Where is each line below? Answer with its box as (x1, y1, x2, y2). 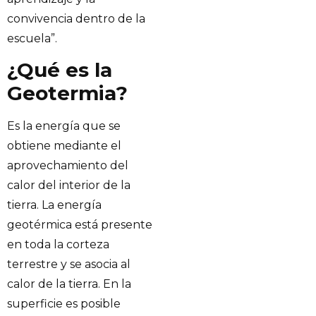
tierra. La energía (7, 198, 102, 212)
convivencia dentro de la (7, 11, 145, 25)
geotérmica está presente (7, 218, 152, 232)
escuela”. (7, 31, 57, 45)
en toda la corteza (7, 238, 109, 252)
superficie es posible (7, 297, 121, 311)
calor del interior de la (7, 178, 130, 193)
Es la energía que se (7, 119, 121, 133)
